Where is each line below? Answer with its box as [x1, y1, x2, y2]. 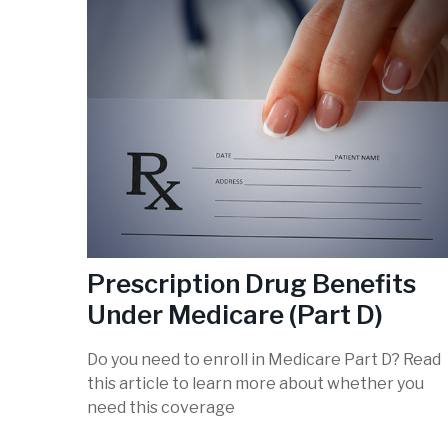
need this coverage [87, 398, 235, 418]
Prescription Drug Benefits [87, 267, 416, 299]
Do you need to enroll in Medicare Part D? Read [87, 350, 441, 370]
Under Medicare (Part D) [87, 298, 383, 330]
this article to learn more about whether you [87, 374, 424, 394]
